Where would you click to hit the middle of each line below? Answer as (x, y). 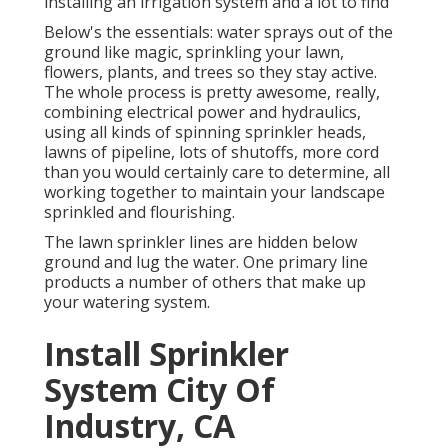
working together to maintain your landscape (214, 192)
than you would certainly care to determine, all (217, 172)
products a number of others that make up (205, 282)
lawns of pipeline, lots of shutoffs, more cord (211, 152)
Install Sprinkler (166, 354)
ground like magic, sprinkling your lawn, (194, 52)
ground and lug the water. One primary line (206, 262)
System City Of (159, 390)
